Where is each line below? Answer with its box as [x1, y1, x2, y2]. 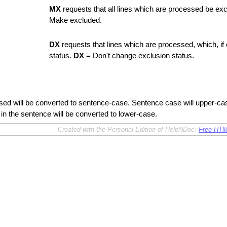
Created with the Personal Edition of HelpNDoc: [58, 126, 199, 133]
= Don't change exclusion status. [84, 52, 194, 60]
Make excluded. [49, 16, 102, 24]
